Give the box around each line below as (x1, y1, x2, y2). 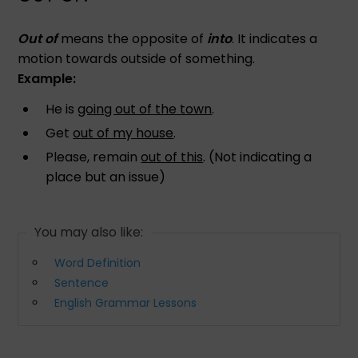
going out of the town (78, 99, 213, 118)
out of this (141, 147, 204, 166)
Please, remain (46, 147, 141, 166)
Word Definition (54, 254, 141, 271)
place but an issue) (46, 167, 166, 186)
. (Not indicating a (203, 147, 312, 166)
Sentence (54, 274, 109, 291)
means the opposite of (58, 29, 208, 48)
